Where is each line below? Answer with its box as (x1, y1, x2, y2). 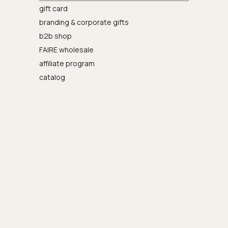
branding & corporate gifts (39, 17, 129, 27)
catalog (39, 72, 66, 82)
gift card (39, 3, 68, 13)
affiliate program (39, 58, 95, 68)
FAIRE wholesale (39, 44, 94, 54)
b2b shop (39, 31, 72, 41)
